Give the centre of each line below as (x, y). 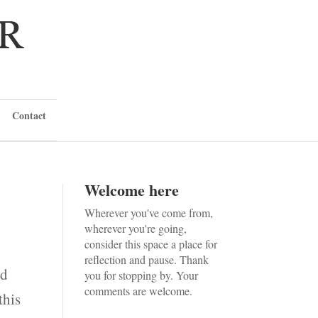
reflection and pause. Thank (147, 259)
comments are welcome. (139, 291)
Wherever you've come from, (149, 213)
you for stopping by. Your (142, 275)
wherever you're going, (136, 228)
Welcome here (132, 190)
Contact (29, 115)
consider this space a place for (151, 244)
